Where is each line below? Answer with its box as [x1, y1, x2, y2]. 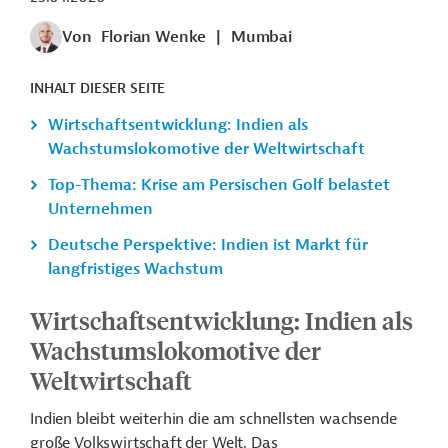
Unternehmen [48, 199, 153, 220]
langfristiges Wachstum [48, 259, 223, 280]
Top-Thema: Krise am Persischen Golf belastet [48, 175, 390, 196]
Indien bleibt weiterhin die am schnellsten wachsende [30, 409, 397, 430]
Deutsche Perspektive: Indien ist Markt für [48, 235, 368, 256]
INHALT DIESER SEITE [30, 80, 166, 98]
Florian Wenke [101, 27, 207, 48]
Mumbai [230, 27, 292, 48]
